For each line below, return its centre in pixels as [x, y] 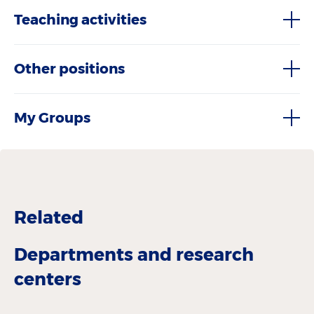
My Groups [52, 118]
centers [48, 279]
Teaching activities [80, 20]
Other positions [69, 69]
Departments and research [134, 254]
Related [49, 217]
